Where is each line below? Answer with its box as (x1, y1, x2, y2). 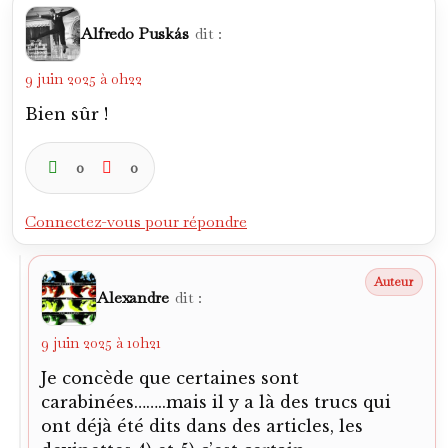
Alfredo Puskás (81, 23, 189, 44)
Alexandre (97, 287, 169, 308)
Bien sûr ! (25, 104, 108, 124)
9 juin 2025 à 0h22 (25, 69, 142, 88)
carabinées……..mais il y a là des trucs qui (41, 392, 391, 412)
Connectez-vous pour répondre (25, 211, 247, 232)
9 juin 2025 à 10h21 (41, 333, 161, 352)
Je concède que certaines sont (41, 368, 299, 388)
